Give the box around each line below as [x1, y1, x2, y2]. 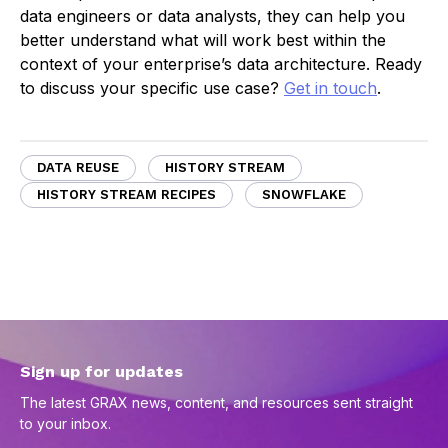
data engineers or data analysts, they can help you [20, 6, 405, 27]
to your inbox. [20, 415, 111, 433]
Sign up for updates [20, 362, 183, 382]
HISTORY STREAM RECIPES [37, 187, 216, 203]
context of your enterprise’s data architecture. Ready [20, 54, 422, 75]
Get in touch [284, 78, 377, 99]
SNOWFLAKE [262, 187, 346, 203]
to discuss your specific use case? [20, 78, 284, 99]
